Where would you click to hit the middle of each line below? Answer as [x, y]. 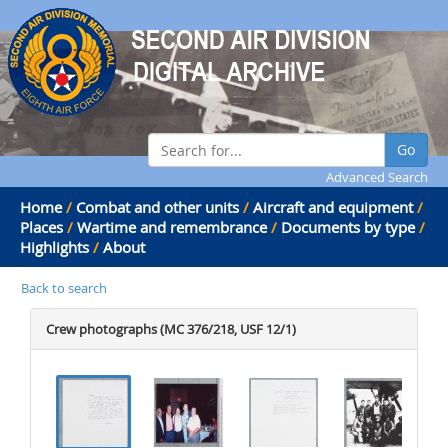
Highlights [54, 247]
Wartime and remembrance [172, 227]
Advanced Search [377, 177]
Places [41, 227]
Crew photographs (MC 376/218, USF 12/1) [171, 329]
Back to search [64, 288]
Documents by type [348, 227]
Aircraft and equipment [333, 207]
